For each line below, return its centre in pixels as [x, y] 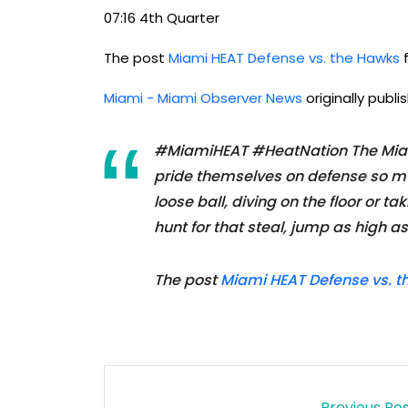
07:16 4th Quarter [162, 18]
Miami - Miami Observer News [203, 98]
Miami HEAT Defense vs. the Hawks [284, 58]
